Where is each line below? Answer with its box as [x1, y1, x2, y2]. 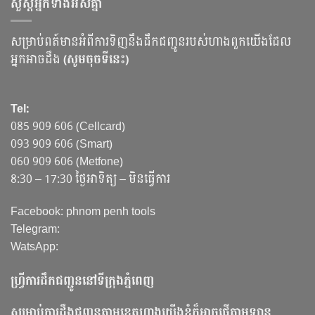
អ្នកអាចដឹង [11, 49, 63, 70]
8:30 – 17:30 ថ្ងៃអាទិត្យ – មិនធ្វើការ [11, 168, 170, 189]
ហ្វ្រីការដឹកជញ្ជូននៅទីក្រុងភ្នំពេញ [11, 270, 154, 291]
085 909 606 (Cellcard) [11, 115, 125, 136]
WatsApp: [11, 236, 58, 257]
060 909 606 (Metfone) [11, 150, 123, 172]
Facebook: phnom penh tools [11, 200, 155, 221]
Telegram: [11, 218, 60, 239]
